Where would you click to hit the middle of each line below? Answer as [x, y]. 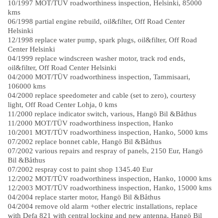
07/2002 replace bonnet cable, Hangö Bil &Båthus [84, 142]
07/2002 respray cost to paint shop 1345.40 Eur [80, 169]
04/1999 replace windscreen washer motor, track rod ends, [96, 58]
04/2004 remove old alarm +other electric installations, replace [102, 206]
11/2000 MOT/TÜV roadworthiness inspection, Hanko [90, 123]
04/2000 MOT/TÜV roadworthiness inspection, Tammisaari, [99, 77]
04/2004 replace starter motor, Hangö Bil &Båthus [84, 197]
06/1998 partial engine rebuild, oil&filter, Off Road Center [96, 21]
